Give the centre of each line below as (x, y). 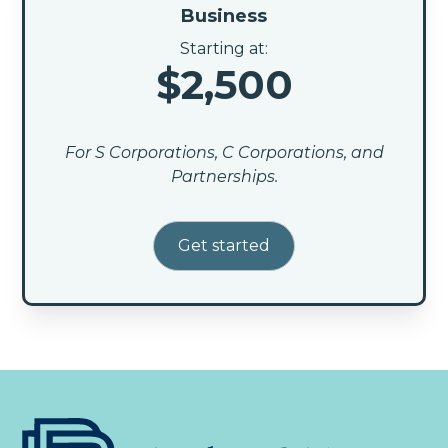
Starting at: (224, 48)
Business (224, 15)
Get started (224, 245)
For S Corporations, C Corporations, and (224, 152)
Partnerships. (224, 176)
